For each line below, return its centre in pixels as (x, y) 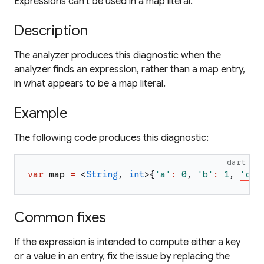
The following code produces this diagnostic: (111, 138)
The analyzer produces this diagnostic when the (118, 55)
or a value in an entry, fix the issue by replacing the (122, 256)
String (102, 174)
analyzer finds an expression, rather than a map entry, (130, 70)
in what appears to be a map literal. (90, 84)
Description (51, 31)
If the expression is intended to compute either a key (127, 242)
